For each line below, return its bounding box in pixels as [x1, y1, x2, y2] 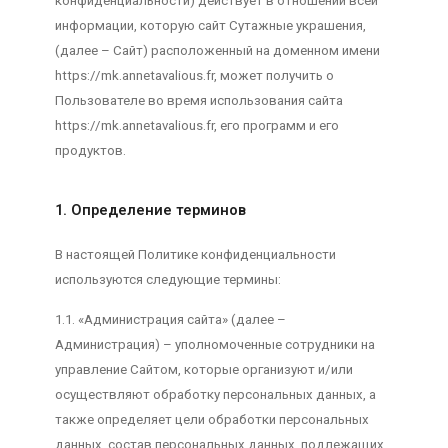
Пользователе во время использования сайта [54, 92, 343, 108]
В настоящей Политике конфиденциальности [54, 247, 336, 263]
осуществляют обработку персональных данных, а [54, 386, 376, 402]
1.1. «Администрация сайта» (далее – [54, 311, 286, 327]
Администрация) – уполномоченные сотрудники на [54, 336, 375, 352]
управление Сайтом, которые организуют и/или [54, 361, 353, 377]
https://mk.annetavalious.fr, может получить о [54, 67, 334, 83]
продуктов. [54, 142, 126, 158]
